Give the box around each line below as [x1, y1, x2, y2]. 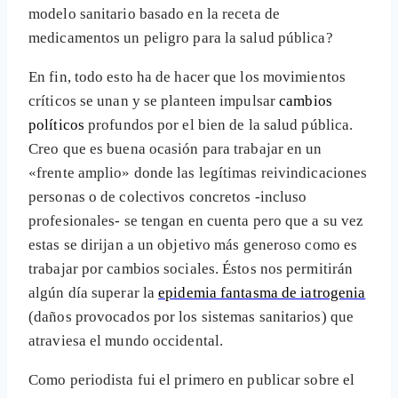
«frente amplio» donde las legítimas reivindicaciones [28, 164, 368, 182]
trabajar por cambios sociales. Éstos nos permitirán [28, 260, 354, 278]
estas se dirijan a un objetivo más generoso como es [28, 236, 358, 254]
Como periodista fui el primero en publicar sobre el [28, 371, 355, 389]
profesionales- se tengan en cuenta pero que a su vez [28, 212, 364, 230]
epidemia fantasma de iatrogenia [158, 284, 366, 302]
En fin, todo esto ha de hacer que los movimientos [28, 68, 346, 86]
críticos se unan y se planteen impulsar [28, 92, 280, 110]
